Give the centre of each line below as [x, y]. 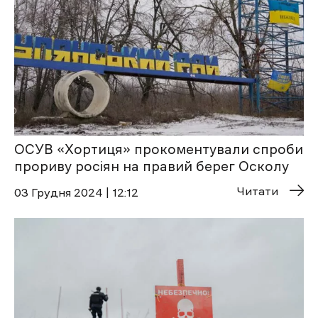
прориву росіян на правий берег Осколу [152, 167]
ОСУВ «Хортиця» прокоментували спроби [159, 150]
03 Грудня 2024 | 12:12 [76, 193]
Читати [258, 191]
